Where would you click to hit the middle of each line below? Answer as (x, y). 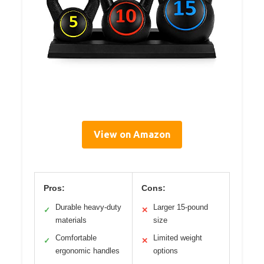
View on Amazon (132, 134)
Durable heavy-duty (88, 207)
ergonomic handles (88, 250)
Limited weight (177, 237)
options (165, 250)
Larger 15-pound (180, 207)
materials (71, 220)
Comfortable (76, 237)
